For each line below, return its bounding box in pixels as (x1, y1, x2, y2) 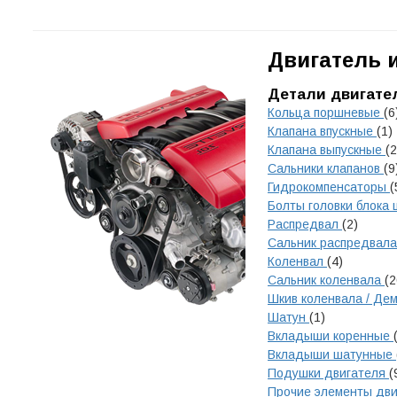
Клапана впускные (268, 124, 377, 138)
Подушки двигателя (268, 366, 389, 380)
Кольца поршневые (268, 105, 384, 120)
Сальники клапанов (268, 161, 384, 175)
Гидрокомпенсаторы (268, 180, 390, 194)
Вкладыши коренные (268, 329, 393, 343)
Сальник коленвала (268, 273, 385, 287)
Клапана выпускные (268, 143, 385, 157)
